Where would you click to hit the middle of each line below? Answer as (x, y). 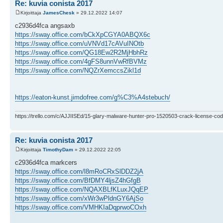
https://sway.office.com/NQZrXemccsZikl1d (78, 70)
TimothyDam (58, 150)
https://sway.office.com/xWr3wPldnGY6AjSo (79, 198)
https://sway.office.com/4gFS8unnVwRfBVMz (81, 61)
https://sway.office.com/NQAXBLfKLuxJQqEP (82, 189)
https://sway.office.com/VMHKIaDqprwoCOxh (81, 207)
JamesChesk (59, 13)
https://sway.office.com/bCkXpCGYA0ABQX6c (83, 35)
